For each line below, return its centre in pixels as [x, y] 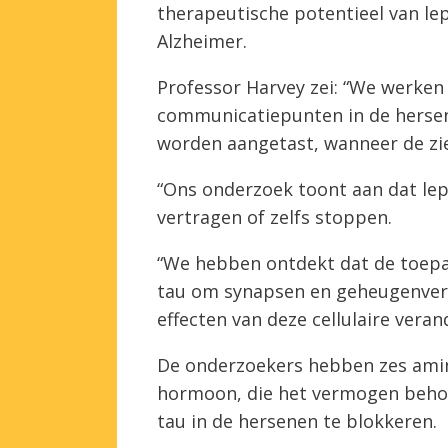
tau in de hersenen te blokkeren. [297, 420]
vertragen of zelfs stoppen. [274, 216]
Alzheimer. [202, 40]
